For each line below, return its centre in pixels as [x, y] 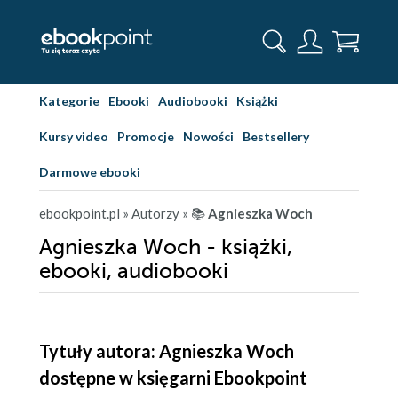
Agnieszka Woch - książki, [166, 247]
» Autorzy [151, 213]
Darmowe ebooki [90, 172]
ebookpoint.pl [80, 213]
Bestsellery [276, 136]
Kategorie [69, 101]
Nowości [208, 136]
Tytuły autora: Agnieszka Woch [167, 351]
